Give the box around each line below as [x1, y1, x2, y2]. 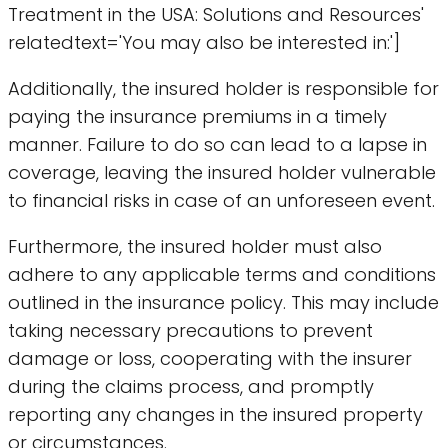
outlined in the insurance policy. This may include [8, 289, 439, 315]
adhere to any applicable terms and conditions [8, 261, 436, 287]
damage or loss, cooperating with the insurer [8, 345, 412, 371]
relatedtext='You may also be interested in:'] [8, 29, 400, 55]
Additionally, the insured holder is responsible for [8, 75, 439, 101]
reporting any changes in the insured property [8, 401, 423, 427]
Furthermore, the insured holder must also [8, 233, 382, 259]
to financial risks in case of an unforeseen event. [8, 187, 435, 213]
